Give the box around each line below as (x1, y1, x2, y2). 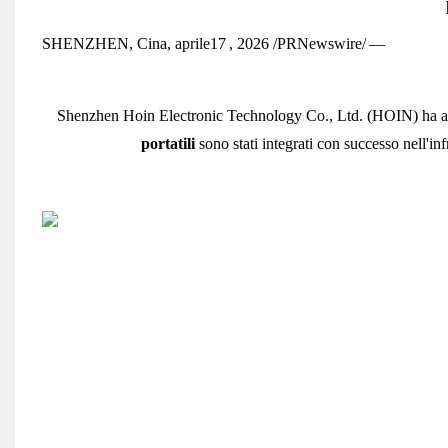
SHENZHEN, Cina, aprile (41, 34, 210, 52)
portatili (141, 134, 196, 152)
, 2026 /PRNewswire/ (228, 34, 366, 52)
